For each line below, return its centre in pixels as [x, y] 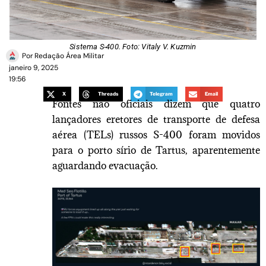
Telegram [161, 94]
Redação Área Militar [68, 56]
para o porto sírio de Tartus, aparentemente [156, 150]
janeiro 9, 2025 [34, 68]
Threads [108, 94]
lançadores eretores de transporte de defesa [156, 119]
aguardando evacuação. [105, 165]
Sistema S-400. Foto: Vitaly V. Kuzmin [133, 46]
